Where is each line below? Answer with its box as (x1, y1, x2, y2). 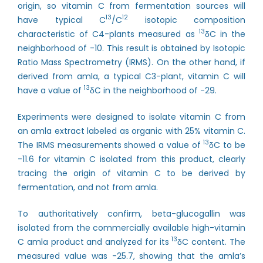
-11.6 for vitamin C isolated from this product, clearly (18, 153, 245, 165)
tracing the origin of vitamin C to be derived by (18, 167, 245, 179)
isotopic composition (128, 14, 245, 26)
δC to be (209, 139, 246, 151)
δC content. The (177, 236, 246, 248)
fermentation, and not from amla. (18, 181, 158, 193)
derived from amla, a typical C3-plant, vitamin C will (18, 70, 245, 82)
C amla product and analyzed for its (18, 236, 172, 248)
